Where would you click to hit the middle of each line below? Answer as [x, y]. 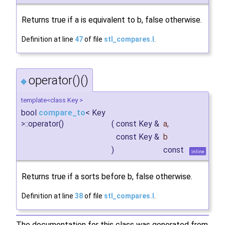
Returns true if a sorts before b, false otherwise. [107, 177]
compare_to [62, 113]
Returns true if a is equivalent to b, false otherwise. [112, 20]
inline [198, 152]
